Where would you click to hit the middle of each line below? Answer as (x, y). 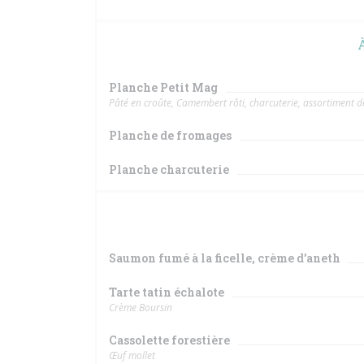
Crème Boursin (141, 308)
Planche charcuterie (169, 169)
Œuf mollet (132, 355)
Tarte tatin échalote (167, 292)
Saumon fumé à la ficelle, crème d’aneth (225, 258)
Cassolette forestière (169, 340)
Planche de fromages (170, 135)
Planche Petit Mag (163, 87)
